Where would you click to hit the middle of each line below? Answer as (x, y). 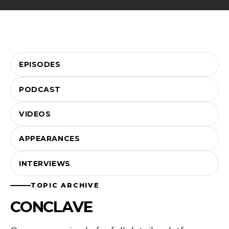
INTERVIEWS (45, 163)
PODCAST (40, 89)
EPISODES (40, 65)
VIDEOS (35, 114)
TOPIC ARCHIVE (65, 186)
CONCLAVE (51, 207)
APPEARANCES (50, 139)
